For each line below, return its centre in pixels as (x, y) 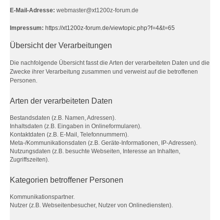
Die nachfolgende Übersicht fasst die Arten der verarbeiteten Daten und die (110, 63)
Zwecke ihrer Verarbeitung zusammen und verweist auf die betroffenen (104, 72)
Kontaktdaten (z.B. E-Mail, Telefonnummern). (69, 135)
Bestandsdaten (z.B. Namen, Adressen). (63, 118)
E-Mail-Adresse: (32, 10)
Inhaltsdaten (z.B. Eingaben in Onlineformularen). (76, 126)
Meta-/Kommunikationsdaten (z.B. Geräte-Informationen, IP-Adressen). (104, 143)
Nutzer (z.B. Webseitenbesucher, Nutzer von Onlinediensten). (91, 205)
